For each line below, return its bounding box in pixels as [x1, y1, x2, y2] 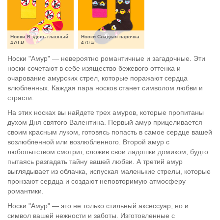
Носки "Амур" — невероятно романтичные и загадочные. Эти [7, 55, 205, 62]
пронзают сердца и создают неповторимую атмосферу [7, 177, 186, 185]
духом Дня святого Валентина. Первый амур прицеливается [7, 118, 202, 126]
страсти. [7, 94, 34, 102]
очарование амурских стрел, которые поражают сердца [7, 74, 188, 82]
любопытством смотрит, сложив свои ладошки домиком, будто [7, 148, 208, 156]
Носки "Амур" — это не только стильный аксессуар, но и [7, 202, 189, 210]
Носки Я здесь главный [10, 34, 68, 39]
